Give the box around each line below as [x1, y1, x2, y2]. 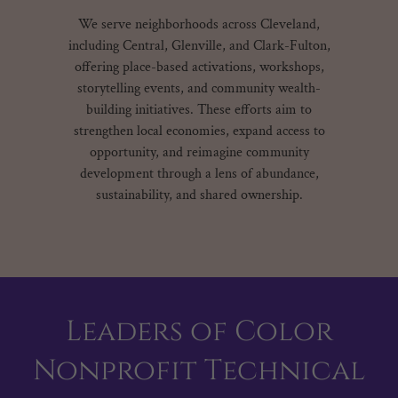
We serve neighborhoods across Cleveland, [78, 15, 320, 34]
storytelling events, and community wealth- [77, 79, 321, 98]
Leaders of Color [65, 313, 333, 351]
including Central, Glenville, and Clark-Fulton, [68, 36, 330, 55]
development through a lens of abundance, [79, 164, 319, 183]
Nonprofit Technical [33, 352, 365, 390]
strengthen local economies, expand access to [73, 122, 325, 140]
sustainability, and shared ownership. [95, 186, 303, 204]
